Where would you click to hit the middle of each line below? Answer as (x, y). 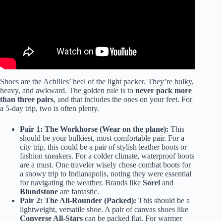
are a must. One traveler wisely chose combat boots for (105, 165)
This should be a (163, 201)
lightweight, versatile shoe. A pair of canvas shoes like (104, 210)
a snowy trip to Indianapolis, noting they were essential (106, 174)
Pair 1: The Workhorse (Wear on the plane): (94, 129)
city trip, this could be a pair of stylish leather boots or (103, 147)
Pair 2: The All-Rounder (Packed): (78, 201)
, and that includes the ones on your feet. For (123, 100)
